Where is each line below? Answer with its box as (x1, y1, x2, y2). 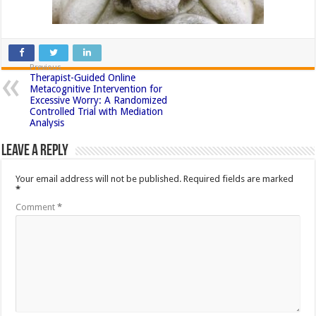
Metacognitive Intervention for (30, 83, 163, 95)
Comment (16, 201, 58, 212)
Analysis (30, 116, 65, 128)
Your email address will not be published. (16, 173, 182, 184)
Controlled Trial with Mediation (30, 105, 164, 117)
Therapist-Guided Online (30, 71, 136, 83)
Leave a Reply (1, 142, 69, 159)
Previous (30, 62, 62, 72)
